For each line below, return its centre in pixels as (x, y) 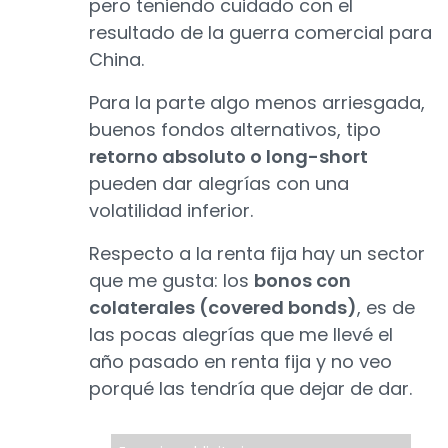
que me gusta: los (171, 281)
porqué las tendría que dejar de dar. (250, 389)
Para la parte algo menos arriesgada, (257, 103)
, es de (386, 308)
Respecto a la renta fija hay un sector (257, 254)
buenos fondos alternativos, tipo (235, 130)
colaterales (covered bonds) (223, 308)
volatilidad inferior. (171, 211)
